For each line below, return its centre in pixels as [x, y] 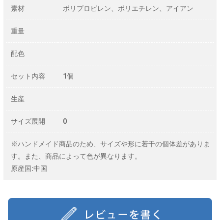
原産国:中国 [29, 168]
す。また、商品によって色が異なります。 [76, 156]
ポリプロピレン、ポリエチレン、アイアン [128, 8]
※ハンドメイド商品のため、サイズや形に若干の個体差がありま [110, 144]
